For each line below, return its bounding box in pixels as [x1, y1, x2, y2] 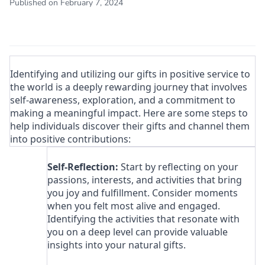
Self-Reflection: [47, 160, 121, 173]
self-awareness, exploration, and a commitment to [10, 93, 236, 106]
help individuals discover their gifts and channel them [10, 119, 250, 132]
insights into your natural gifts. [47, 238, 186, 251]
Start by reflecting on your [121, 160, 239, 173]
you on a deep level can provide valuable [47, 225, 228, 238]
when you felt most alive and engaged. [47, 199, 221, 212]
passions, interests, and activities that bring [47, 173, 243, 186]
